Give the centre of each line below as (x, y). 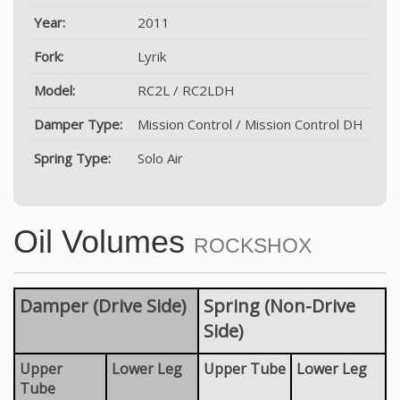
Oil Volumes (104, 241)
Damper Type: (78, 124)
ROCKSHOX (253, 245)
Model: (54, 90)
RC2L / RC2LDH (186, 90)
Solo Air (160, 158)
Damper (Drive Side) (103, 305)
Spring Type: (72, 158)
